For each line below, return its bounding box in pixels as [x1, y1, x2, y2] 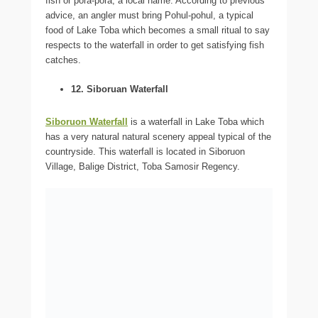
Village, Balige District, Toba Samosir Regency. [45, 161, 240, 172]
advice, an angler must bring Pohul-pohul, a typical [45, 10, 253, 21]
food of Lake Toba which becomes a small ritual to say [45, 25, 270, 36]
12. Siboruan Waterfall [71, 84, 168, 95]
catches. [45, 55, 81, 66]
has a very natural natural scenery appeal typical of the [45, 131, 271, 143]
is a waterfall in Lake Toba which [128, 116, 264, 128]
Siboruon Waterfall [45, 116, 128, 128]
